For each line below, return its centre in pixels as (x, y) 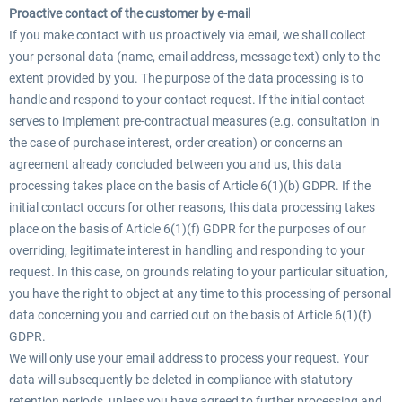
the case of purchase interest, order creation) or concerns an (176, 143)
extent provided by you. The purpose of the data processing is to (186, 78)
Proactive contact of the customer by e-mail (130, 13)
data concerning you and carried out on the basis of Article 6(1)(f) (190, 315)
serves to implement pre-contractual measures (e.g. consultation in (194, 121)
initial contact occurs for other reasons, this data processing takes (192, 207)
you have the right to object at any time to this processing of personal (200, 293)
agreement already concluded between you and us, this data (175, 164)
